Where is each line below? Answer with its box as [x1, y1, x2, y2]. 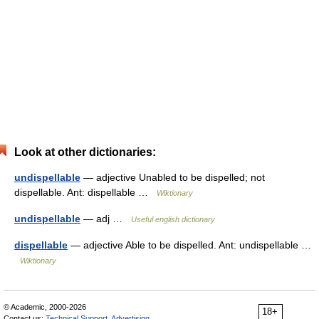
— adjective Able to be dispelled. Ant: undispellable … [68, 239, 311, 251]
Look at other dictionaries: [14, 146, 156, 158]
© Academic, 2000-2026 [4, 303, 86, 311]
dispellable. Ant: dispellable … [14, 187, 157, 198]
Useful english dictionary [131, 215, 215, 224]
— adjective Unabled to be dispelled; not [80, 172, 265, 183]
